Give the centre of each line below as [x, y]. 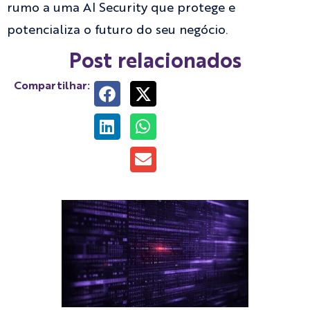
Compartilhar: [52, 86]
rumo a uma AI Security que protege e [121, 8]
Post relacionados [155, 62]
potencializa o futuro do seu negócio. [117, 30]
